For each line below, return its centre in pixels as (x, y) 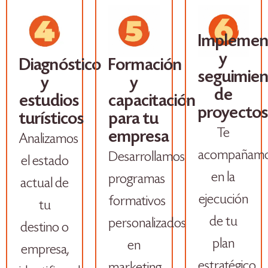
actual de (45, 184)
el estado (45, 162)
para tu (134, 119)
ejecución (223, 200)
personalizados (147, 224)
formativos (137, 202)
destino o (45, 228)
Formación (145, 66)
